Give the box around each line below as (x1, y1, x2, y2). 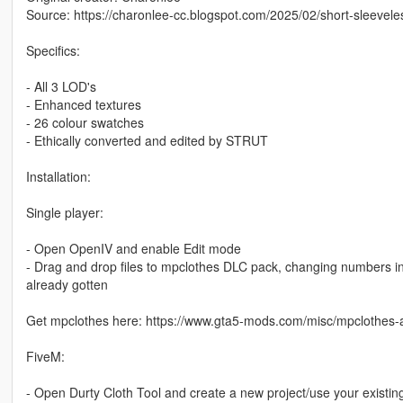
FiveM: (25, 347, 65, 366)
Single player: (25, 203, 103, 222)
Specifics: (25, 41, 80, 60)
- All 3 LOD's (25, 77, 96, 96)
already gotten (25, 275, 108, 294)
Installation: (25, 167, 91, 186)
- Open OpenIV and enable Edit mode (25, 239, 241, 258)
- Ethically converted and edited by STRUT (25, 131, 268, 150)
